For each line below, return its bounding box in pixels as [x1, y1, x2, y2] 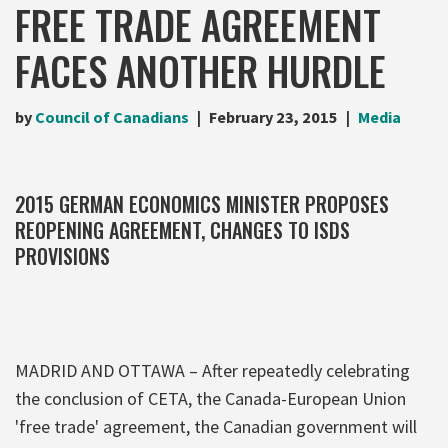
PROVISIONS [15, 240, 110, 271]
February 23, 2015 [209, 106, 338, 127]
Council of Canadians [35, 106, 189, 127]
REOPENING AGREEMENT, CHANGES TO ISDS [15, 214, 350, 245]
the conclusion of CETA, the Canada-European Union [15, 386, 406, 410]
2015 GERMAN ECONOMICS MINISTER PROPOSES [15, 188, 389, 219]
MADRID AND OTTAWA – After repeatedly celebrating [15, 358, 410, 382]
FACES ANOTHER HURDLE [15, 40, 386, 99]
